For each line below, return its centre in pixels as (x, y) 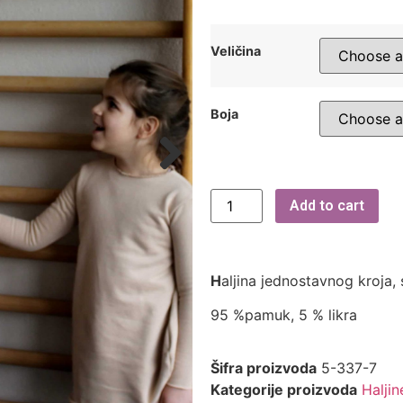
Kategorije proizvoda (284, 389)
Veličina (236, 50)
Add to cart (327, 205)
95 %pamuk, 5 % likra (284, 315)
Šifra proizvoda (264, 367)
